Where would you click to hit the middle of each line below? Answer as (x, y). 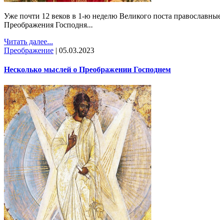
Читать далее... (28, 42)
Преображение (29, 51)
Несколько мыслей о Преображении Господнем (87, 70)
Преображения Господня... (48, 25)
